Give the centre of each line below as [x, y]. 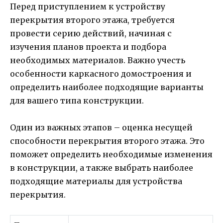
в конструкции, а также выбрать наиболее [102, 167]
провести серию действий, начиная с [91, 33]
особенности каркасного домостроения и [101, 73]
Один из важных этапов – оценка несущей [101, 127]
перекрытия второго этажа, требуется [92, 20]
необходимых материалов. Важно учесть [98, 60]
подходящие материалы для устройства [96, 181]
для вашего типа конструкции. [77, 100]
